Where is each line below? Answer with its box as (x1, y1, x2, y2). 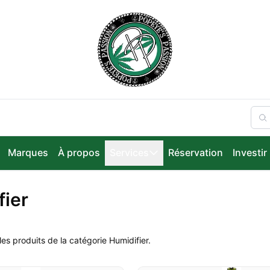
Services (109, 146, 149, 159)
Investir (232, 146, 267, 159)
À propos (57, 146, 100, 159)
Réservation (168, 146, 223, 159)
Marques (7, 146, 48, 159)
